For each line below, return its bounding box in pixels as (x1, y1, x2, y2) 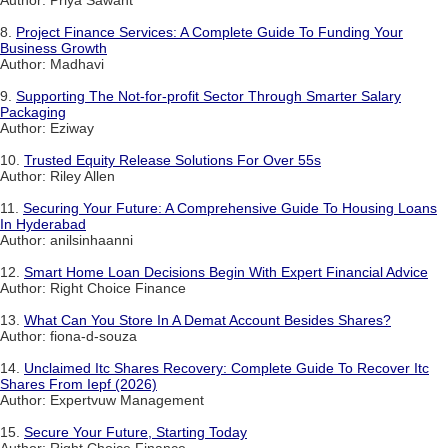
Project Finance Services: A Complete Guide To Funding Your (16, 23, 403, 40)
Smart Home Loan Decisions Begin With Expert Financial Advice (24, 263, 428, 280)
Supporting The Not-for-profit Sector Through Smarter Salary (16, 87, 401, 104)
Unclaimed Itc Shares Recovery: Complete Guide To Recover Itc (24, 359, 429, 376)
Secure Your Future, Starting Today (24, 423, 247, 440)
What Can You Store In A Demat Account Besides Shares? (24, 311, 391, 328)
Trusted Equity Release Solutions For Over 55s (24, 151, 321, 168)
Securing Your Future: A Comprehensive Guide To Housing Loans (23, 199, 437, 216)
